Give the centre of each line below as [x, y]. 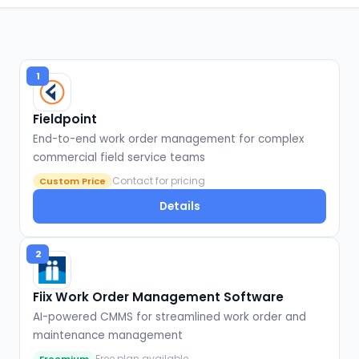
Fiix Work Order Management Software [158, 297]
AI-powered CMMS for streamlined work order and [169, 317]
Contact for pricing [159, 181]
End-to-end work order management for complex [169, 139]
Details [179, 206]
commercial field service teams [119, 157]
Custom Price [73, 181]
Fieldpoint [65, 119]
